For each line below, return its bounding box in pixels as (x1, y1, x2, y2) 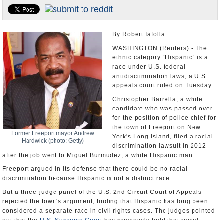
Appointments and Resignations (7, 28, 98, 35)
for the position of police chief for (112, 114, 216, 121)
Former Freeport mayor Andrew (11, 130, 94, 137)
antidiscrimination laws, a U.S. (112, 73, 208, 80)
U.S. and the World (7, 11, 61, 18)
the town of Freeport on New (112, 124, 201, 131)
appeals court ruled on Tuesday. (112, 82, 213, 89)
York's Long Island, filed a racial (112, 133, 213, 140)
